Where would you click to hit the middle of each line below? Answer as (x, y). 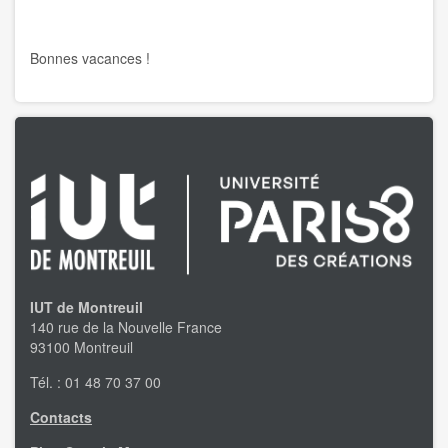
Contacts (61, 417)
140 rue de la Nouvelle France (126, 327)
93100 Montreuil (81, 347)
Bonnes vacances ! (90, 58)
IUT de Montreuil (86, 307)
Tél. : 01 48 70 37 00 (95, 382)
